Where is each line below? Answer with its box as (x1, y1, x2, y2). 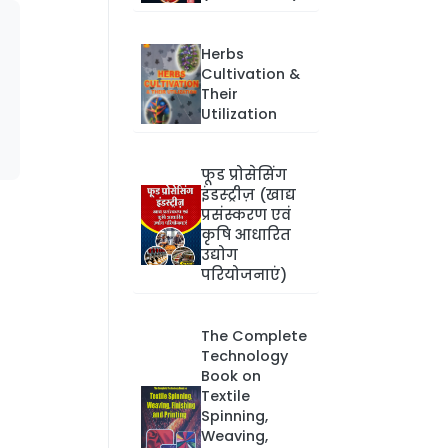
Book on (200, 366, 261, 386)
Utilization (200, 104, 277, 124)
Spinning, (200, 406, 268, 426)
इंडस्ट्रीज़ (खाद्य (200, 185, 296, 205)
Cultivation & (200, 64, 300, 84)
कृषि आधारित (200, 225, 291, 245)
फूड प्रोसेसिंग (200, 165, 287, 185)
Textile (200, 386, 250, 406)
